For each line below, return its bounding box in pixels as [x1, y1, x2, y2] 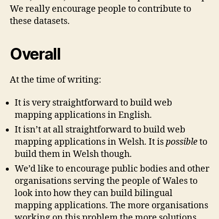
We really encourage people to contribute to [10, 3, 191, 15]
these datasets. [10, 15, 70, 27]
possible [166, 136, 197, 148]
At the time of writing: [10, 74, 101, 86]
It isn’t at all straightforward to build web [15, 124, 185, 136]
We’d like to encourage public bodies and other [15, 163, 209, 175]
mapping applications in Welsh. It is [15, 136, 166, 148]
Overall [10, 44, 61, 64]
